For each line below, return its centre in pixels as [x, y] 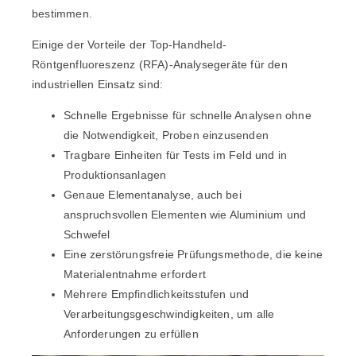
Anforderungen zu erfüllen [131, 333]
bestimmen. [62, 13]
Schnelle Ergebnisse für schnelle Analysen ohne [188, 115]
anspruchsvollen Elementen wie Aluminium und [185, 214]
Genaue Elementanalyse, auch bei [153, 194]
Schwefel [87, 234]
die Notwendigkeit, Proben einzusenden [166, 135]
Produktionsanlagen [115, 174]
